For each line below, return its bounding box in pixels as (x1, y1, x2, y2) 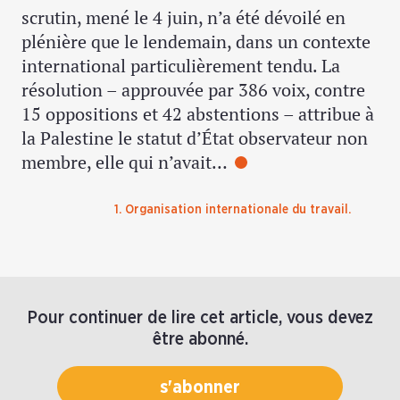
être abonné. (152, 329, 248, 348)
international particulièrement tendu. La (21, 53, 340, 78)
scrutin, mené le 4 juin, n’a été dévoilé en (21, 4, 346, 29)
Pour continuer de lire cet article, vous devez (27, 308, 373, 327)
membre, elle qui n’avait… (21, 149, 228, 174)
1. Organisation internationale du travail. (114, 203, 351, 216)
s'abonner (160, 378, 240, 396)
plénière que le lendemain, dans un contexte (21, 29, 371, 54)
